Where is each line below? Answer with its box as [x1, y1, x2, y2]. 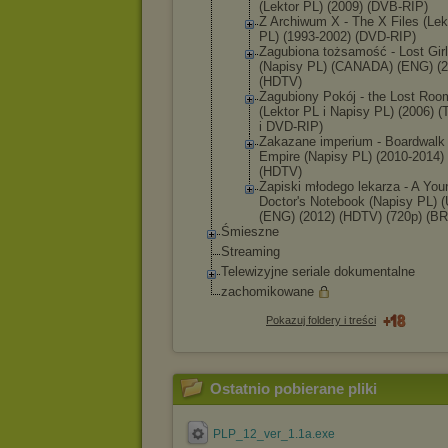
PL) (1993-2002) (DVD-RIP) [259, 29, 416, 44]
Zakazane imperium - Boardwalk [259, 134, 445, 149]
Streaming [221, 244, 280, 259]
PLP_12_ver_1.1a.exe [213, 427, 335, 441]
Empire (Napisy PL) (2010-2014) [259, 149, 444, 164]
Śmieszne [221, 224, 279, 239]
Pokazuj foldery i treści [266, 314, 376, 326]
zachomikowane [221, 284, 314, 299]
